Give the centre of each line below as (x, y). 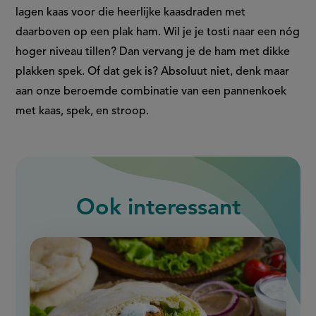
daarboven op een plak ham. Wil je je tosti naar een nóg (158, 33)
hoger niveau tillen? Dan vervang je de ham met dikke (153, 53)
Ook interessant (158, 209)
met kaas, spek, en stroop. (84, 112)
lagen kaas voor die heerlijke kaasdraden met (131, 13)
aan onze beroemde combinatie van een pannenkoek (151, 92)
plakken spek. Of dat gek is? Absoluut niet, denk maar (153, 72)
